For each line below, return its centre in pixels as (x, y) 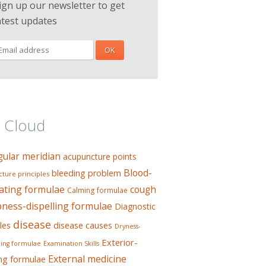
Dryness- (127, 226)
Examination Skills (71, 243)
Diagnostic (135, 206)
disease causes (83, 225)
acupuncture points (100, 156)
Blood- (138, 173)
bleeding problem (86, 173)
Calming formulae (97, 190)
